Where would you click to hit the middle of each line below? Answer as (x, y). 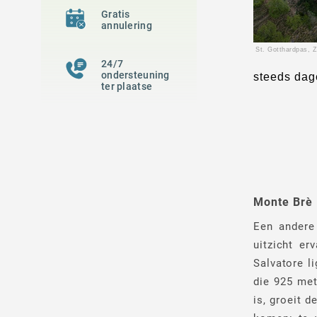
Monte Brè (283, 202)
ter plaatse (127, 86)
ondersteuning (136, 75)
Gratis (116, 14)
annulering (127, 25)
